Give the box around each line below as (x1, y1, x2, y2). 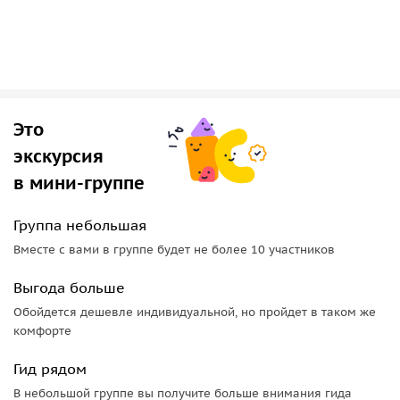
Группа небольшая (13, 215, 146, 234)
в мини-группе (13, 171, 145, 195)
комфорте (13, 322, 71, 338)
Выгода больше (13, 278, 125, 296)
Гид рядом (13, 359, 87, 378)
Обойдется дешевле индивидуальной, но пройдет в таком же (13, 304, 376, 320)
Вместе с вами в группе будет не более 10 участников (13, 241, 335, 257)
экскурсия (13, 144, 104, 168)
